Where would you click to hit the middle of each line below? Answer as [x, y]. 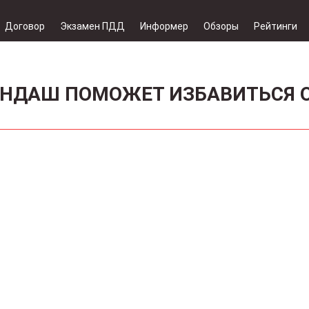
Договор [25, 26]
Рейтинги [276, 26]
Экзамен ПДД [92, 26]
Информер [164, 26]
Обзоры [221, 26]
